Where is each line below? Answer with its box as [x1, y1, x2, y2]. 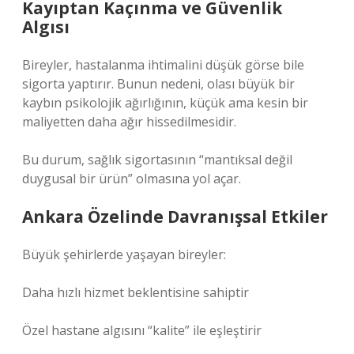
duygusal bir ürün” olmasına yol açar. [22, 170, 241, 187]
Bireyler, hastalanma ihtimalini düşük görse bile [22, 56, 304, 73]
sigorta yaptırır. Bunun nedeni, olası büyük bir [22, 75, 295, 92]
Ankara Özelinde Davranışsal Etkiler [22, 205, 328, 228]
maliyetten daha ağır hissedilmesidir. [22, 113, 236, 130]
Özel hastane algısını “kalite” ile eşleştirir [22, 322, 262, 339]
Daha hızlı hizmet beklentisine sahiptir [22, 284, 249, 301]
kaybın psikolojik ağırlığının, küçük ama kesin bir [22, 94, 308, 111]
